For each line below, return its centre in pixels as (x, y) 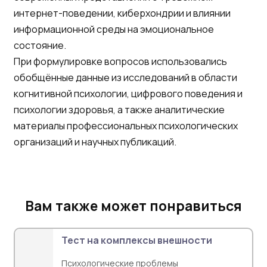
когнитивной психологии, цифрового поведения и (128, 93)
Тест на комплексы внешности (137, 240)
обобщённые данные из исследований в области (125, 77)
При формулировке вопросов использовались (120, 61)
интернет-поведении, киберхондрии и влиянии (122, 13)
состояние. (40, 45)
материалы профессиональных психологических (126, 125)
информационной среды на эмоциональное (114, 29)
